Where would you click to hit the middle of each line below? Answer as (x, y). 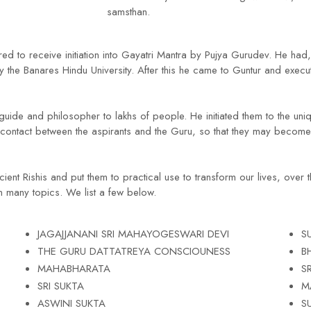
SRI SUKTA (60, 286)
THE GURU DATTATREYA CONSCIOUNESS (134, 251)
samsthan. (128, 12)
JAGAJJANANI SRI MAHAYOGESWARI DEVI (133, 234)
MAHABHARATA (74, 269)
